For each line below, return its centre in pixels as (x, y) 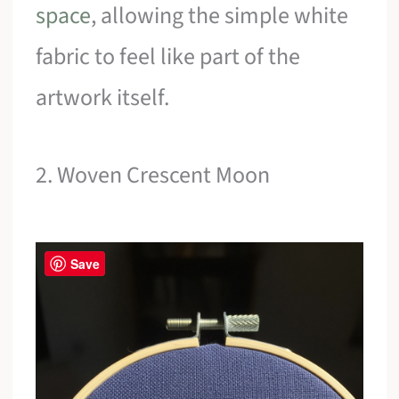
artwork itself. (103, 97)
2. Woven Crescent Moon (153, 175)
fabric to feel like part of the (168, 56)
